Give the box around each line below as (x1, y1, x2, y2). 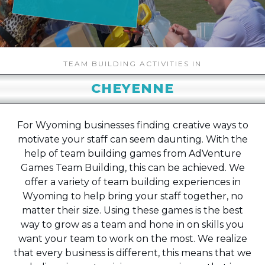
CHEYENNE (91, 80, 174, 96)
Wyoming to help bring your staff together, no (22, 190, 243, 202)
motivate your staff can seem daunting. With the (17, 134, 248, 145)
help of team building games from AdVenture (24, 148, 241, 159)
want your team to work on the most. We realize (18, 233, 247, 244)
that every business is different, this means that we (14, 247, 251, 258)
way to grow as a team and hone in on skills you (21, 219, 244, 230)
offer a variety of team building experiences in (24, 176, 241, 188)
